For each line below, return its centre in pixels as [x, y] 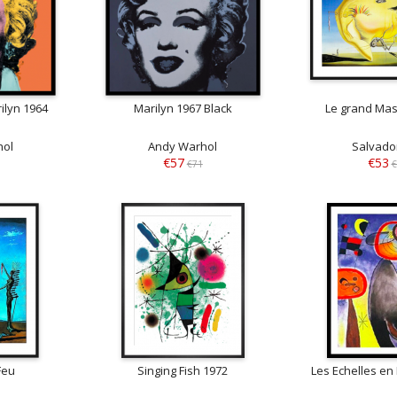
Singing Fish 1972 [183, 371]
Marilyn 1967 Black [183, 108]
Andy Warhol [183, 146]
